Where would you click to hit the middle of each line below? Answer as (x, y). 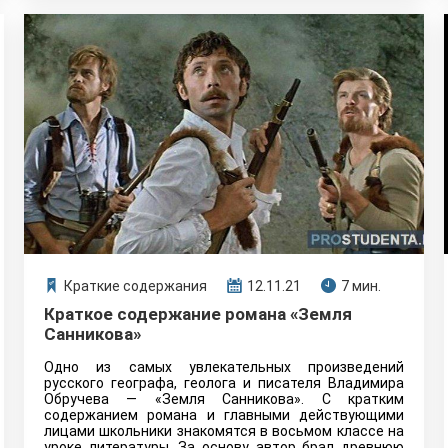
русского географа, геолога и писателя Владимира (224, 383)
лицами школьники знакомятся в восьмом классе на (224, 431)
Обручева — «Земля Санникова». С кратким (224, 399)
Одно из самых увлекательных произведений (224, 367)
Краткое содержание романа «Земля (198, 314)
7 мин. (361, 286)
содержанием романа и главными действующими (224, 415)
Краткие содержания (135, 286)
